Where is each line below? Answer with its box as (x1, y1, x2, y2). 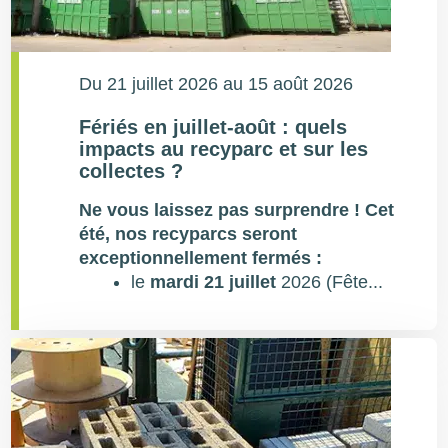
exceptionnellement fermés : (79, 248, 328, 268)
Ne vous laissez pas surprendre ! (79, 200, 366, 220)
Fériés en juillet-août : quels (79, 116, 348, 138)
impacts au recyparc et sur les (79, 138, 369, 160)
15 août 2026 (248, 74, 354, 94)
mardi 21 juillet (150, 272, 277, 292)
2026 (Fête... (276, 272, 384, 292)
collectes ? (79, 160, 184, 182)
